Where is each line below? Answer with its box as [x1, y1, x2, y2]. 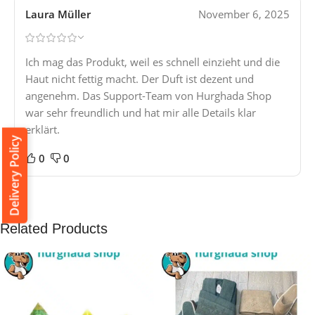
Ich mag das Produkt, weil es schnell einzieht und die [25, 55, 280, 70]
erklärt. [25, 122, 60, 137]
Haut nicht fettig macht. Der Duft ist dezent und [25, 72, 254, 86]
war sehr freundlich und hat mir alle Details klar [25, 105, 256, 120]
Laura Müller [25, 7, 91, 22]
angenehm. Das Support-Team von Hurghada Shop [25, 89, 271, 103]
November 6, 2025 [198, 7, 290, 22]
